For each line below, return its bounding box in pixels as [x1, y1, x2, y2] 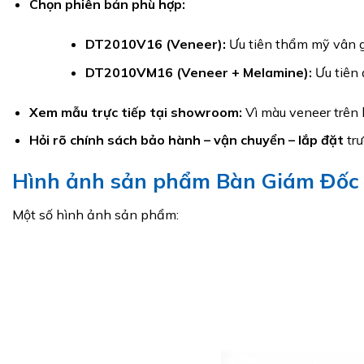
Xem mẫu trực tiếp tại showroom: [28, 103, 242, 120]
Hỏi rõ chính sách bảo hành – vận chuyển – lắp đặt [28, 132, 344, 149]
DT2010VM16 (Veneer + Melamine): [84, 63, 312, 80]
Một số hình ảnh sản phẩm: [12, 206, 179, 223]
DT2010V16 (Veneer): [84, 35, 226, 52]
